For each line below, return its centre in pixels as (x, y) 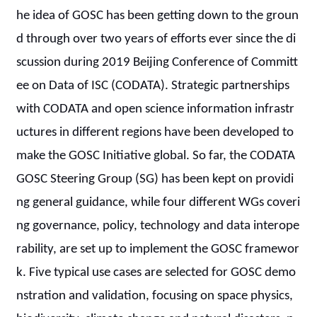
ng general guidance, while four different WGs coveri (158, 203)
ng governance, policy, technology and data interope (158, 226)
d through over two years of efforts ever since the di (156, 39)
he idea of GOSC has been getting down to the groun (158, 16)
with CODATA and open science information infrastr (156, 109)
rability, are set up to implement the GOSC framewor (158, 249)
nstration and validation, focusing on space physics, (155, 296)
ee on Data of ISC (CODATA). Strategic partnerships (153, 86)
